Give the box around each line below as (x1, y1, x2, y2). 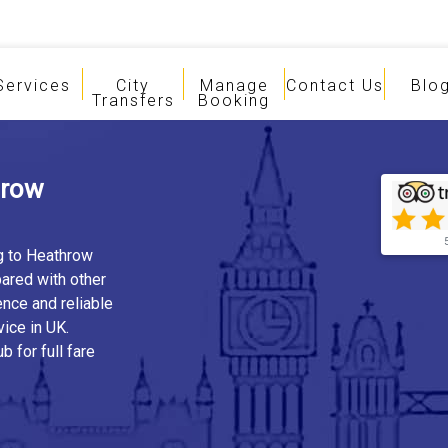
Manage (199, 76, 269, 95)
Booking (198, 91, 271, 110)
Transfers (91, 91, 175, 110)
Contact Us (286, 76, 385, 95)
